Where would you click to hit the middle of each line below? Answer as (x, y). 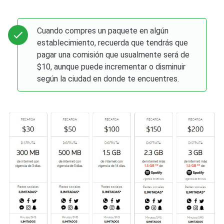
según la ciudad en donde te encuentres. (108, 78)
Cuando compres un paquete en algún (103, 30)
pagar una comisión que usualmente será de (113, 54)
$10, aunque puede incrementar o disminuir (111, 66)
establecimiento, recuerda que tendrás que (113, 42)
